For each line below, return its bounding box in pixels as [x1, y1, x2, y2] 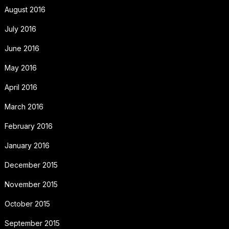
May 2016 [4, 63, 37, 72]
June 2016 [4, 43, 39, 53]
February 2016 [4, 121, 53, 130]
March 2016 [4, 102, 43, 111]
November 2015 [4, 179, 58, 189]
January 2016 [4, 141, 50, 150]
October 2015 [4, 199, 50, 208]
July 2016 [4, 24, 36, 33]
